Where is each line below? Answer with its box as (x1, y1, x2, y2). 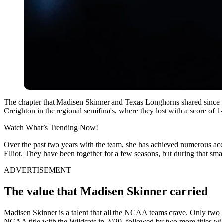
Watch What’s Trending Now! (4, 123, 98, 132)
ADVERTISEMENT (4, 166, 71, 174)
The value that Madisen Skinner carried (4, 184, 208, 198)
